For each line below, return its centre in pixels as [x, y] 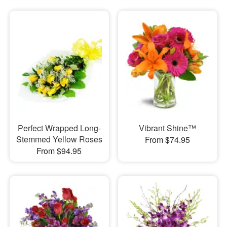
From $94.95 [59, 150]
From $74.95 [168, 139]
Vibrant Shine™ [168, 128]
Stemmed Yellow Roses [59, 139]
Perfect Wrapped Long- [59, 128]
